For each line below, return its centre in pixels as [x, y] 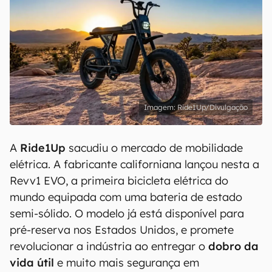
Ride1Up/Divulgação [212, 107]
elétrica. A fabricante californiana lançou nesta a [134, 164]
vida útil [32, 263]
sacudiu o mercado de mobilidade [154, 148]
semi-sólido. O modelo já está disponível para [127, 213]
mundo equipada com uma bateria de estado [126, 197]
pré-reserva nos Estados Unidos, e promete [122, 230]
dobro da [233, 246]
